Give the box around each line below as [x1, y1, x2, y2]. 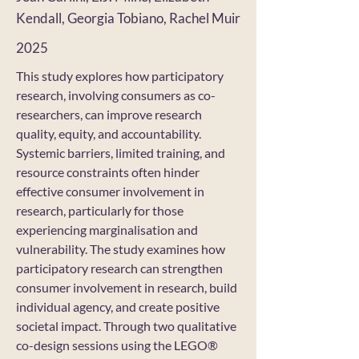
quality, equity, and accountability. [16, 126, 201, 141]
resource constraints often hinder [16, 164, 200, 179]
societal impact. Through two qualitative [16, 318, 236, 333]
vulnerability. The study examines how [16, 241, 225, 256]
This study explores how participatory [16, 68, 224, 83]
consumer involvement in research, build [16, 280, 237, 295]
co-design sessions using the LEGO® [16, 337, 218, 353]
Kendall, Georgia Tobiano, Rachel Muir [16, 10, 240, 26]
